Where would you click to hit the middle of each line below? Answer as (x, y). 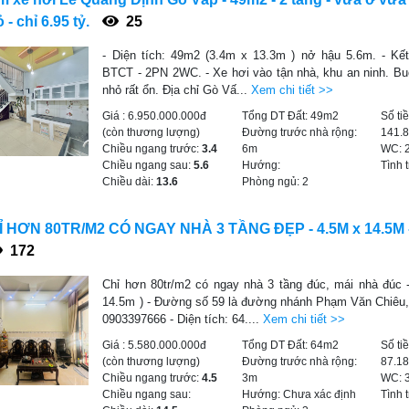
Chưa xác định (319, 394)
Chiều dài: (130, 182)
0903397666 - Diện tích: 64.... (183, 319)
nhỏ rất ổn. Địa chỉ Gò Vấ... (177, 90)
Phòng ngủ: (272, 182)
